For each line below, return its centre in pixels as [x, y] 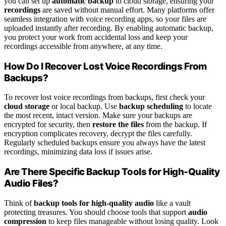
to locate [197, 106]
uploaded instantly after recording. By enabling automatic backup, [109, 28]
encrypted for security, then [48, 125]
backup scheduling [151, 106]
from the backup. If [175, 125]
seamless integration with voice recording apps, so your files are [105, 19]
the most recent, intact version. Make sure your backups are [98, 116]
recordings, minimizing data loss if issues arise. [78, 152]
